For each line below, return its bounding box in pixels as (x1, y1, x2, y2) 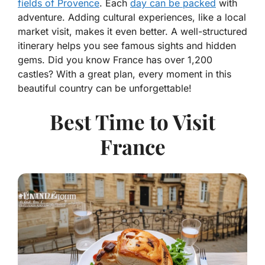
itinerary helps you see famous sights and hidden (18, 40, 236, 52)
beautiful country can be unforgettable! (18, 82, 192, 95)
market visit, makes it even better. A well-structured (18, 25, 247, 38)
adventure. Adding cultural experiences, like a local (18, 11, 246, 24)
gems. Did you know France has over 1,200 (18, 54, 212, 66)
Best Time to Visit (50, 108, 215, 136)
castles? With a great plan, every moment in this (18, 68, 231, 80)
